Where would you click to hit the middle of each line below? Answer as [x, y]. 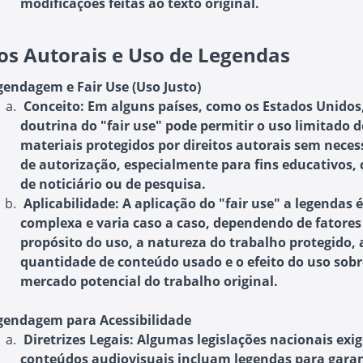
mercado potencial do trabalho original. [149, 281]
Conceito [51, 106]
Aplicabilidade [69, 203]
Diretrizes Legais [76, 340]
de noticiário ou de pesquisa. [113, 184]
